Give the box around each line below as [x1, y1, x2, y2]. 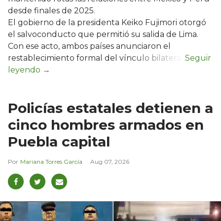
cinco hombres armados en [8, 116, 204, 134]
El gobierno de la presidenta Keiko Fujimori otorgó [8, 18, 206, 28]
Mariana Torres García [20, 158, 82, 166]
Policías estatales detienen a [8, 100, 213, 117]
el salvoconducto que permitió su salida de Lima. [8, 30, 198, 39]
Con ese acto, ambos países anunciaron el [8, 41, 171, 51]
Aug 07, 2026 [90, 158, 129, 166]
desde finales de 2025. [8, 6, 95, 16]
